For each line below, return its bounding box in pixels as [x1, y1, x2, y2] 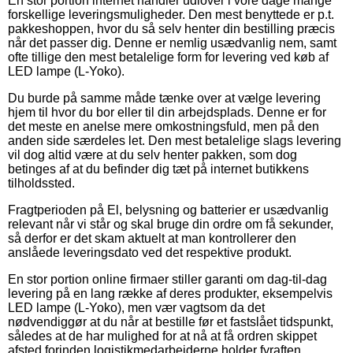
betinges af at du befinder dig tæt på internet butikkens [8, 162, 309, 176]
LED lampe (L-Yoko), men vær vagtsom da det [8, 300, 265, 314]
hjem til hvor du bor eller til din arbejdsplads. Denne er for [8, 105, 326, 119]
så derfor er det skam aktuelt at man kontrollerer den [8, 231, 296, 245]
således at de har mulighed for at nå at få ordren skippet [8, 329, 317, 343]
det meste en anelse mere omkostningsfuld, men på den [8, 119, 319, 133]
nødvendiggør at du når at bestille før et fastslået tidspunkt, [8, 314, 333, 329]
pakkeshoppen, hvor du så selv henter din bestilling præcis [8, 21, 335, 35]
